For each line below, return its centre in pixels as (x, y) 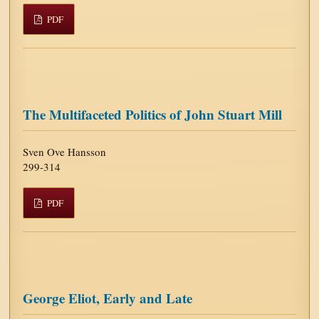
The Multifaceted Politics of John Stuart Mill (153, 114)
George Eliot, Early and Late (108, 298)
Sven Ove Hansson (65, 151)
